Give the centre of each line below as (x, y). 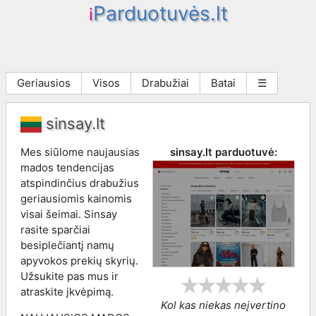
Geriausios (44, 83)
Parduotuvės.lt (160, 13)
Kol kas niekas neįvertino (223, 305)
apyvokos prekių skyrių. (79, 260)
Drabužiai (165, 83)
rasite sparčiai (55, 229)
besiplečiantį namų (67, 245)
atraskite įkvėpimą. (67, 291)
